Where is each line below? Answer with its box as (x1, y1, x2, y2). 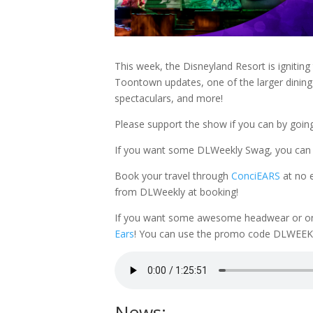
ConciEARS (231, 169, 281, 182)
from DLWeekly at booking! (115, 185, 239, 198)
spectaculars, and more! (115, 92, 224, 105)
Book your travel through (115, 169, 232, 182)
